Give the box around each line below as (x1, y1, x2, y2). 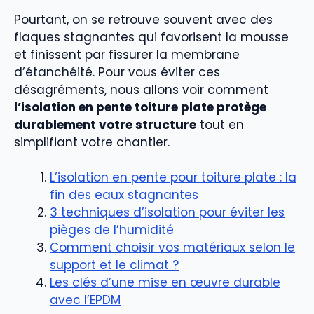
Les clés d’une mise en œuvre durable (50, 274, 280, 292)
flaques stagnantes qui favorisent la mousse (14, 28, 289, 46)
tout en (196, 116, 244, 133)
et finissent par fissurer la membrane (14, 46, 240, 63)
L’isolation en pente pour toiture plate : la (50, 169, 296, 186)
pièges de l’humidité (50, 221, 174, 239)
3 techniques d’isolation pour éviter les (50, 204, 285, 221)
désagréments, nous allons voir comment (14, 81, 268, 98)
